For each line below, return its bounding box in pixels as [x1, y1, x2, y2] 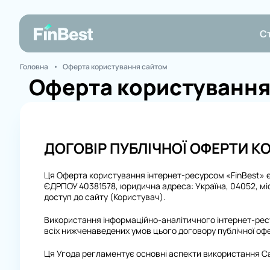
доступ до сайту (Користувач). [43, 190, 166, 202]
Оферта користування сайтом [62, 61, 168, 72]
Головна [19, 61, 48, 72]
